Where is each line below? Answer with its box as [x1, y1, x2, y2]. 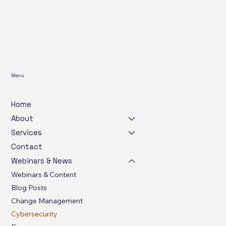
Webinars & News [11, 176, 73, 186]
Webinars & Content [11, 190, 77, 200]
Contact [11, 162, 43, 172]
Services [11, 148, 42, 158]
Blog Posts [11, 203, 47, 213]
